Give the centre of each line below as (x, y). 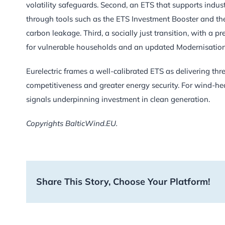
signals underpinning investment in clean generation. (118, 99)
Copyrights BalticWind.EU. (72, 123)
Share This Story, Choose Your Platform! (123, 181)
